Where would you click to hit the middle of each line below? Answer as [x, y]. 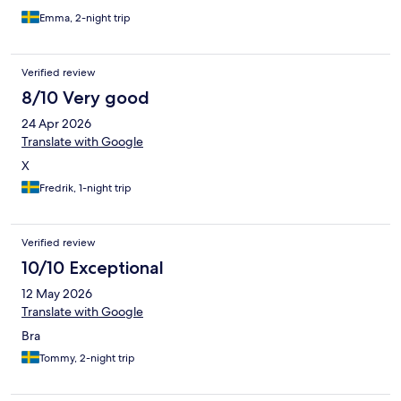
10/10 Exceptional [93, 268]
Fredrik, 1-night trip [85, 188]
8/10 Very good [85, 98]
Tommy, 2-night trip [87, 358]
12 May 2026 [57, 294]
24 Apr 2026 [56, 124]
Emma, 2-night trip [85, 18]
